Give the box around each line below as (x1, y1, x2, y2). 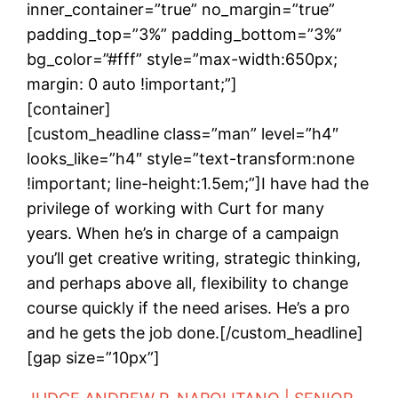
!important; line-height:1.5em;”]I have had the (27, 173, 370, 193)
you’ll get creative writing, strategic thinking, (27, 248, 362, 267)
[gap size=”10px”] (27, 347, 161, 367)
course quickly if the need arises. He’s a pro (27, 298, 351, 317)
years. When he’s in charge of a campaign (27, 223, 340, 243)
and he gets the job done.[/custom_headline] (27, 322, 364, 342)
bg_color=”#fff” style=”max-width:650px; (27, 49, 338, 68)
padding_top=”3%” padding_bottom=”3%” (27, 24, 343, 44)
